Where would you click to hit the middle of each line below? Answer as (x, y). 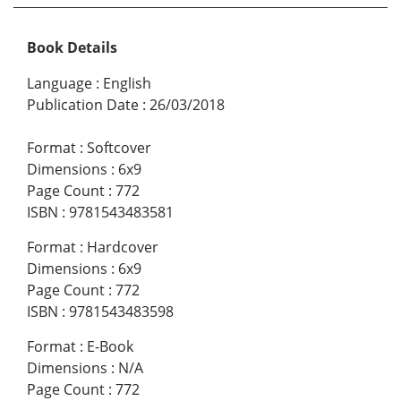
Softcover (119, 148)
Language (60, 84)
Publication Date (83, 105)
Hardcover (123, 247)
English (127, 84)
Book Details (72, 48)
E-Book (110, 347)
